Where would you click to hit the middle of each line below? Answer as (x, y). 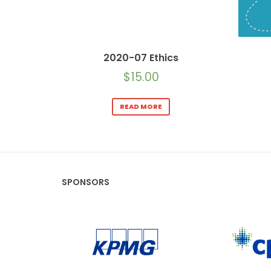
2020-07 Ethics (141, 58)
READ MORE (141, 106)
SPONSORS (86, 182)
